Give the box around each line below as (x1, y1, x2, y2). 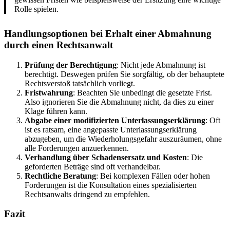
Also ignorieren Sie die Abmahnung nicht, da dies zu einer (25, 97, 214, 106)
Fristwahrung (25, 88, 73, 97)
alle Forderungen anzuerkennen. (25, 143, 129, 152)
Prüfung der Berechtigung (25, 60, 117, 69)
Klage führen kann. (25, 106, 87, 116)
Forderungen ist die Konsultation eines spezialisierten (25, 180, 197, 189)
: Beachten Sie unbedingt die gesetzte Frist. (73, 88, 212, 97)
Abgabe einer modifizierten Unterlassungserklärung (25, 116, 205, 125)
